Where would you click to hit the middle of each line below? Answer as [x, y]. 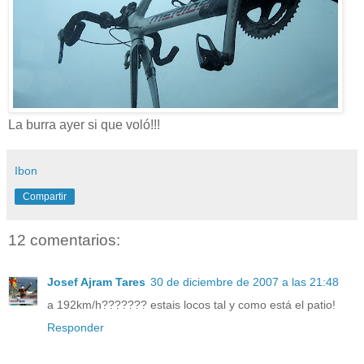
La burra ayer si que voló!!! [84, 124]
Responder [76, 328]
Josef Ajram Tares [96, 282]
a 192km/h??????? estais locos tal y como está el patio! [191, 305]
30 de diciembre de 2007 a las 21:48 [245, 282]
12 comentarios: [64, 240]
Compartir [45, 196]
